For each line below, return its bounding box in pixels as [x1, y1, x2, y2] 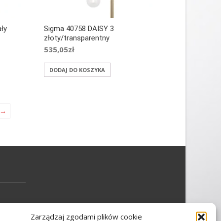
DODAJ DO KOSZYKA [49, 66, 105, 74]
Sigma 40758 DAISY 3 [43, 24, 114, 34]
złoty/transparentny [43, 34, 110, 43]
